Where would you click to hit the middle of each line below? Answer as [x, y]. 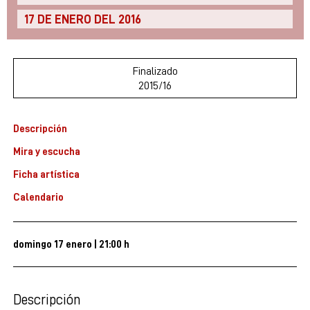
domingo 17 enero [53, 244]
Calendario [38, 197]
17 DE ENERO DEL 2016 [82, 19]
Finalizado [155, 71]
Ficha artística [46, 174]
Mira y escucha [47, 151]
